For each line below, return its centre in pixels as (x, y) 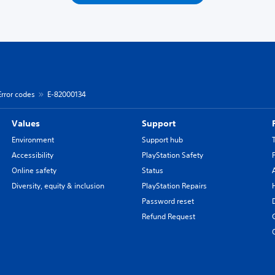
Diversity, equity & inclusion (58, 186)
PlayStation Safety (172, 155)
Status (152, 170)
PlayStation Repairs (174, 186)
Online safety (34, 170)
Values (25, 123)
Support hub (162, 140)
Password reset (168, 201)
